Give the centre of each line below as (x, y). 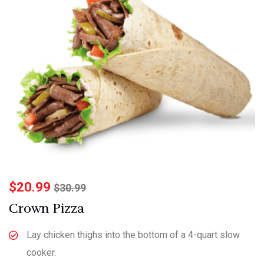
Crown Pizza (47, 208)
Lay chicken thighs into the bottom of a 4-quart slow (133, 235)
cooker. (41, 252)
